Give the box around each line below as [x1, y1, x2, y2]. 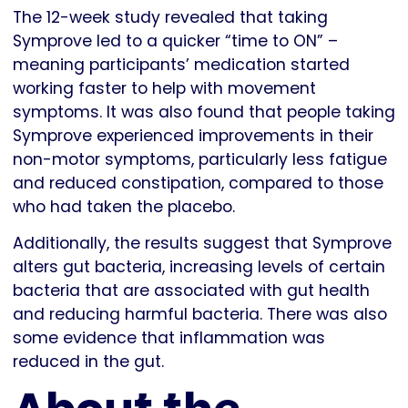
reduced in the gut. [13, 350, 164, 372]
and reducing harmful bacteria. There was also [13, 302, 387, 325]
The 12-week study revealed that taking [13, 5, 328, 28]
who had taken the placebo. [13, 195, 235, 218]
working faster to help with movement [13, 76, 316, 99]
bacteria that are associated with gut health [13, 279, 370, 301]
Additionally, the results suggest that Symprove [13, 231, 392, 254]
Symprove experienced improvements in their [13, 124, 373, 147]
